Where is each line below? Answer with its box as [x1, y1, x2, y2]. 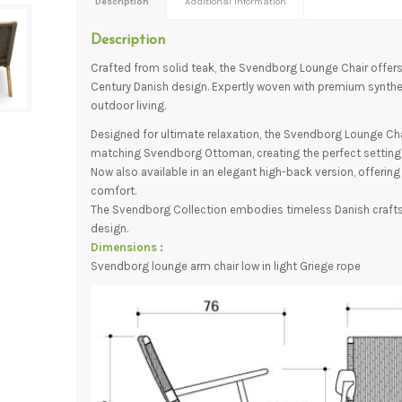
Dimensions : [91, 240, 164, 255]
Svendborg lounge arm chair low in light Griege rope [91, 259, 362, 274]
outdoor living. [91, 99, 167, 113]
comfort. [91, 184, 137, 198]
